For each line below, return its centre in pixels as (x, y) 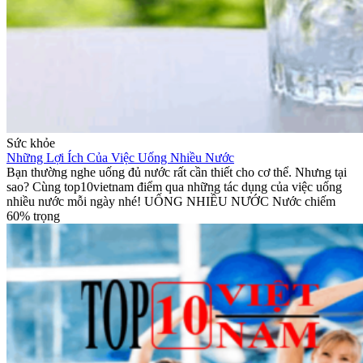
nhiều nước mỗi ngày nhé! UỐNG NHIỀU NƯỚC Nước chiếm (171, 202)
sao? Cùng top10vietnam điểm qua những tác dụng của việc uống (174, 187)
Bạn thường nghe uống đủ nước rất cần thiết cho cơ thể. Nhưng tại (177, 173)
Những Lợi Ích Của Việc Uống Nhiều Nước (120, 158)
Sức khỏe (31, 143)
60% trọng (33, 216)
